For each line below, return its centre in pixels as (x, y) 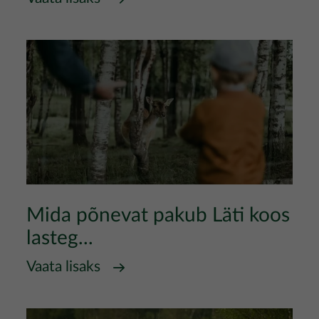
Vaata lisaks (63, 267)
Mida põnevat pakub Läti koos (158, 215)
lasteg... (60, 238)
